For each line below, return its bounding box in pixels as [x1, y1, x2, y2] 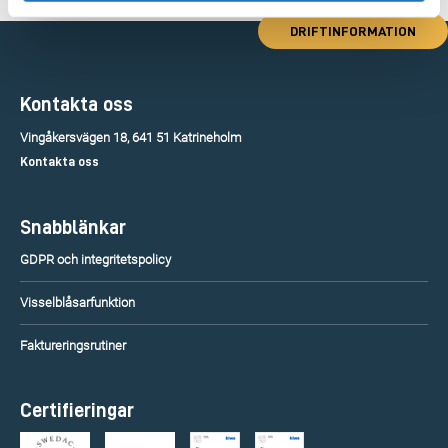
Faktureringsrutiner [20, 338, 126, 353]
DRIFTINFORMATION [290, 24, 416, 38]
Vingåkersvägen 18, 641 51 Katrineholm [20, 130, 242, 145]
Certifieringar [20, 400, 134, 420]
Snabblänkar [20, 217, 126, 237]
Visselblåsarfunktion [20, 295, 135, 310]
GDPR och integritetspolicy [20, 252, 171, 267]
